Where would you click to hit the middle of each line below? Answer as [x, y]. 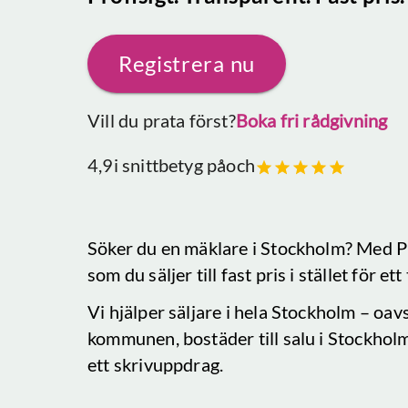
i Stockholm [298, 248]
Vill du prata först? [162, 120]
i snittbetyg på [170, 165]
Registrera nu [187, 63]
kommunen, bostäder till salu [204, 338]
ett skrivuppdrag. [156, 364]
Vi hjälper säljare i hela [179, 311]
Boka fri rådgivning [311, 120]
